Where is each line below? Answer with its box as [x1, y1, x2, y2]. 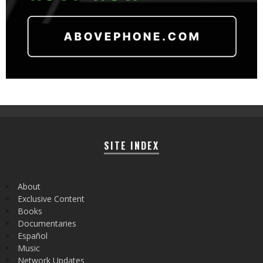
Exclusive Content [18, 193, 85, 204]
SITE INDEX [104, 138, 159, 153]
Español [18, 230, 48, 241]
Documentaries [18, 217, 76, 229]
